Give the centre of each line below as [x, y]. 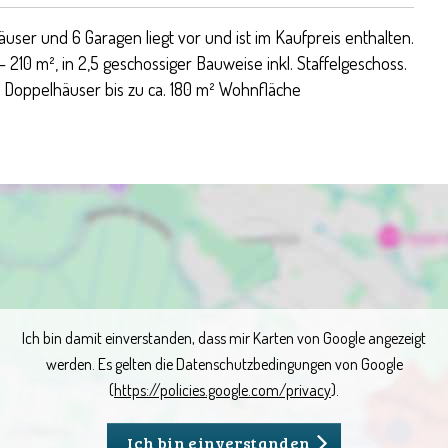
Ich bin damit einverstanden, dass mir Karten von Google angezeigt [224, 338]
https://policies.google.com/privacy [222, 390]
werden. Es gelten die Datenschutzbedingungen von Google [224, 364]
